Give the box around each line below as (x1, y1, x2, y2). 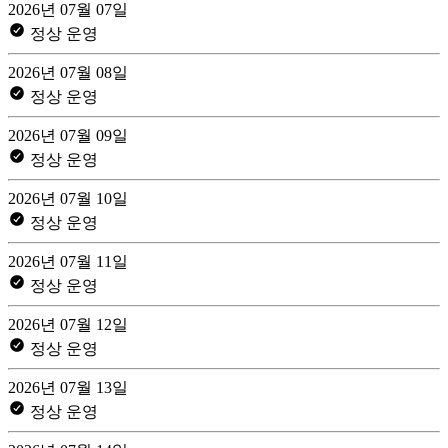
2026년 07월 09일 (8, 126, 128, 144)
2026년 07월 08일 (8, 63, 128, 81)
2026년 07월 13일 (8, 378, 128, 396)
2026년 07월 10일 (8, 189, 128, 207)
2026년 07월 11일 (8, 252, 128, 270)
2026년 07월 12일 (8, 315, 128, 333)
